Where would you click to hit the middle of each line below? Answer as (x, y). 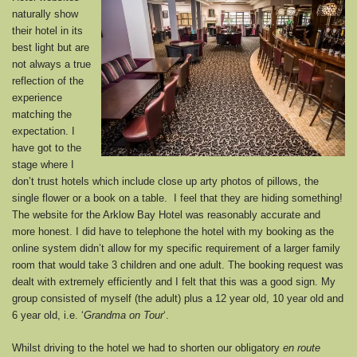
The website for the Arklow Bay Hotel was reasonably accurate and (166, 215)
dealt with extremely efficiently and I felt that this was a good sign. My (174, 282)
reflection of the (48, 81)
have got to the (47, 148)
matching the (42, 114)
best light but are (51, 47)
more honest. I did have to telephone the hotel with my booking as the (173, 231)
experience (37, 98)
